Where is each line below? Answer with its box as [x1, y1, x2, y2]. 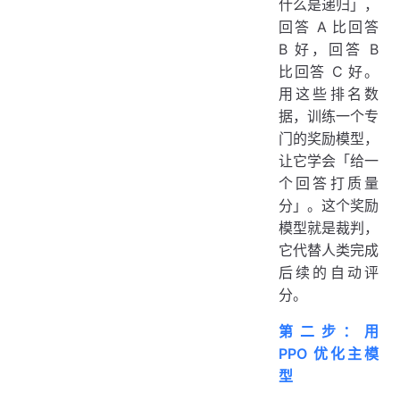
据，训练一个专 [279, 106, 379, 125]
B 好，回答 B [279, 39, 379, 58]
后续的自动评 [279, 262, 379, 281]
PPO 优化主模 [279, 344, 379, 362]
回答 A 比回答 [279, 17, 379, 36]
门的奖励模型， [279, 129, 379, 147]
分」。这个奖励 [279, 196, 379, 214]
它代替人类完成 [279, 240, 379, 259]
